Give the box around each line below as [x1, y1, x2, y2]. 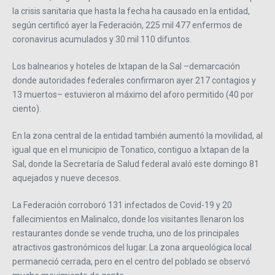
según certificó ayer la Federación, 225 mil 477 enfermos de [12, 20, 242, 31]
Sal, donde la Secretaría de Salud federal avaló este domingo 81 [12, 159, 259, 169]
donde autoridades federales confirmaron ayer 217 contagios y [12, 76, 256, 86]
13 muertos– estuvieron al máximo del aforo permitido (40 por [12, 90, 254, 100]
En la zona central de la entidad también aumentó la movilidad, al [12, 131, 263, 141]
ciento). [12, 104, 41, 114]
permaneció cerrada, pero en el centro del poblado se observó [12, 257, 250, 267]
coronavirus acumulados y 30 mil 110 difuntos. [12, 34, 192, 45]
